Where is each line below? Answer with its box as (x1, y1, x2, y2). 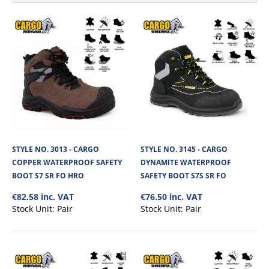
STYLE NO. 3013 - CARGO (12, 144, 99, 154)
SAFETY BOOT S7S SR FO (141, 170, 226, 181)
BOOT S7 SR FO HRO (12, 170, 84, 181)
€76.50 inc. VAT (141, 190, 202, 202)
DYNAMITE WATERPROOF (141, 157, 231, 168)
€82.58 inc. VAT (12, 190, 74, 202)
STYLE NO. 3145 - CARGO (141, 144, 228, 154)
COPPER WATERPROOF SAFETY (12, 157, 122, 168)
